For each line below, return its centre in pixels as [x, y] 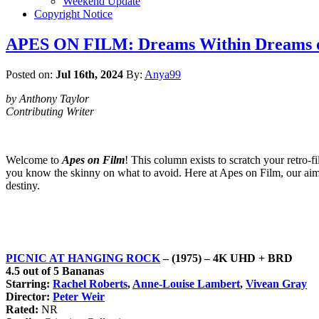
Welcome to [34, 159]
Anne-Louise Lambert [186, 283]
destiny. [23, 185]
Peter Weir [79, 296]
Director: [29, 296]
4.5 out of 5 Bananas [55, 271]
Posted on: [31, 74]
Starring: [29, 283]
